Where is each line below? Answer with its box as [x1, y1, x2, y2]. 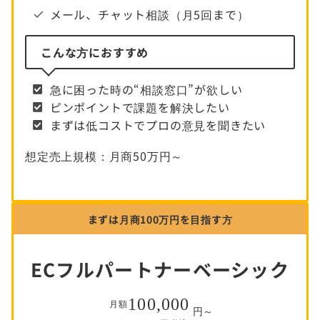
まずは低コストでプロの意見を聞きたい [49, 116, 266, 134]
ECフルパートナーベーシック [30, 256, 290, 283]
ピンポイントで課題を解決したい [49, 99, 230, 116]
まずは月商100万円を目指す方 [87, 212, 233, 227]
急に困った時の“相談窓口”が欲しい [49, 81, 243, 99]
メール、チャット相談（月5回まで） [49, 6, 249, 24]
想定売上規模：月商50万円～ [25, 147, 184, 165]
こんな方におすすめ [41, 44, 149, 61]
